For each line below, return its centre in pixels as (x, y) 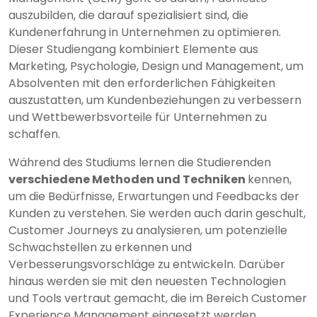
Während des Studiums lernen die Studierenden (140, 162)
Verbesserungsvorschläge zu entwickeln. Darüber (147, 264)
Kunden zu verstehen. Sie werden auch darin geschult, (157, 213)
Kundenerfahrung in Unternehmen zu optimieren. (145, 32)
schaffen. (34, 134)
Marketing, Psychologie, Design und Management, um (156, 66)
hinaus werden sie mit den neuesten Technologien (147, 281)
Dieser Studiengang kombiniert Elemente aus (133, 49)
